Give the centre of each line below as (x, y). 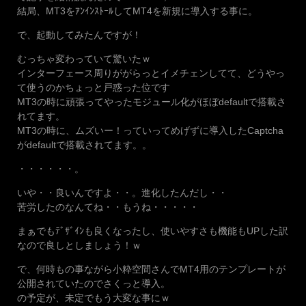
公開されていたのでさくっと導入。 (94, 284)
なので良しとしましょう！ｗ (79, 246)
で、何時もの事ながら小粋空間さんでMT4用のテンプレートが (151, 269)
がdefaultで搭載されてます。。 (84, 145)
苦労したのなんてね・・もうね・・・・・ (108, 207)
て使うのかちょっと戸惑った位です (94, 88)
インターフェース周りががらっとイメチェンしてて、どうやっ (151, 73)
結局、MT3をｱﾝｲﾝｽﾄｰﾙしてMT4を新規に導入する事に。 (137, 11)
